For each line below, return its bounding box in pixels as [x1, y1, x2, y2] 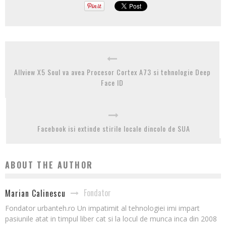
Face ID [101, 77, 124, 88]
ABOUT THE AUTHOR [5, 159, 93, 172]
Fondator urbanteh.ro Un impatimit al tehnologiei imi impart [5, 203, 200, 213]
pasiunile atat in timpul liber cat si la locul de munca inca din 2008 [5, 214, 217, 224]
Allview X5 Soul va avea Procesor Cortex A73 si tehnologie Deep [14, 67, 211, 78]
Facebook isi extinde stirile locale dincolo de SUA [37, 123, 190, 134]
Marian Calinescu [5, 187, 66, 200]
